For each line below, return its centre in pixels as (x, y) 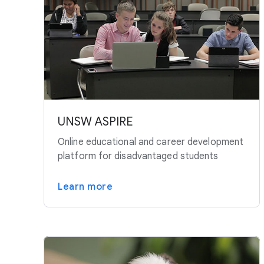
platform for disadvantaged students (138, 156)
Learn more (85, 187)
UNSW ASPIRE (95, 122)
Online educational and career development (151, 142)
